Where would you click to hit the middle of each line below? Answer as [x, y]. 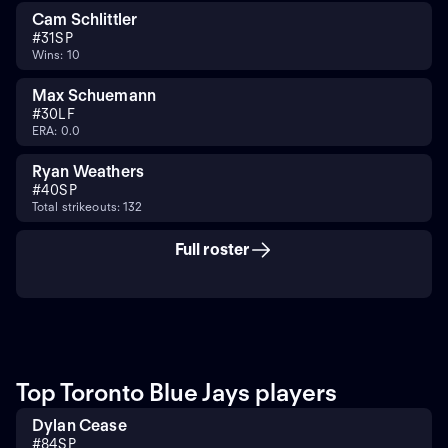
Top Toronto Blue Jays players [176, 392]
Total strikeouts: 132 [87, 206]
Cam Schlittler [85, 19]
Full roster [212, 249]
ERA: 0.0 [56, 130]
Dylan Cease [79, 425]
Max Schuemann [94, 95]
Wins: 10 [56, 54]
